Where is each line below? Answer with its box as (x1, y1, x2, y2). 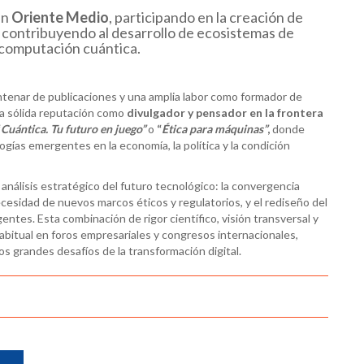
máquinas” (214, 121, 267, 136)
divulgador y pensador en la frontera (127, 105, 323, 119)
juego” (115, 121, 145, 136)
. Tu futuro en (45, 121, 115, 136)
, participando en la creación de (108, 7, 303, 26)
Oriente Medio (11, 7, 109, 26)
